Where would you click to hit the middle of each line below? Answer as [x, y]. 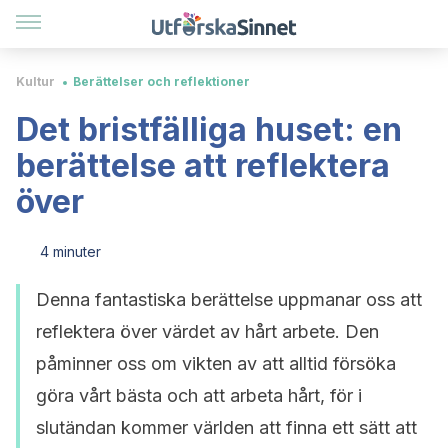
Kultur [35, 81]
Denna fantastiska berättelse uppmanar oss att [229, 299]
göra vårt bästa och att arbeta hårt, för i [199, 395]
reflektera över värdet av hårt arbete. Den [207, 331]
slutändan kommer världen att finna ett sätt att [226, 427]
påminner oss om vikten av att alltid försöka [216, 363]
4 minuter [70, 251]
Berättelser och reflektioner [161, 81]
